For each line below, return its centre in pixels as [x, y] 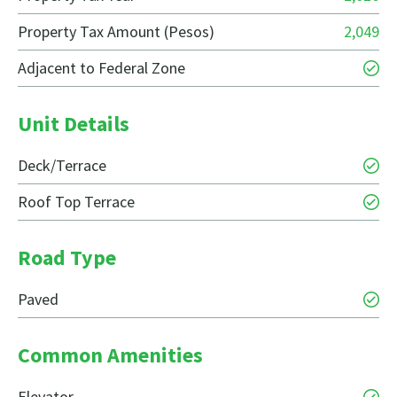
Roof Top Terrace [76, 202]
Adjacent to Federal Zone [101, 68]
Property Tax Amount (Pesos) [116, 32]
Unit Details [74, 124]
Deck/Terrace [62, 166]
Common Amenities [110, 355]
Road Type [67, 258]
